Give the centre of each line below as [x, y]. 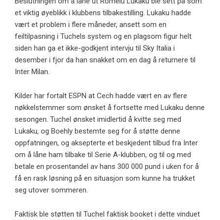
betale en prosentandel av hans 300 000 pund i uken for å [107, 167]
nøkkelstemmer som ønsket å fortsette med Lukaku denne [110, 108]
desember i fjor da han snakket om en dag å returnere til [105, 60]
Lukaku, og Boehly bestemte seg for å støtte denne [97, 131]
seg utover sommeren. [51, 190]
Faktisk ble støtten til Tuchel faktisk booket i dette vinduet [107, 214]
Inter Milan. [32, 72]
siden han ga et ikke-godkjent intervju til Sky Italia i [95, 48]
